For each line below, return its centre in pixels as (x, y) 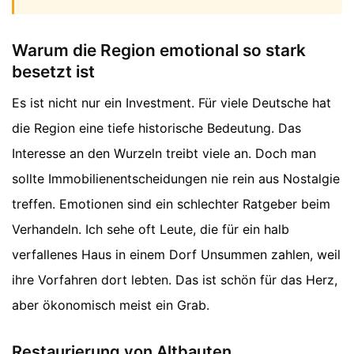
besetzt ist (53, 71)
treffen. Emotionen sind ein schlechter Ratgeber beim (171, 203)
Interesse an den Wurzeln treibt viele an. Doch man (164, 153)
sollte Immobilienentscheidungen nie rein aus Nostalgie (176, 178)
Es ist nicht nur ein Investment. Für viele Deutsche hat (171, 102)
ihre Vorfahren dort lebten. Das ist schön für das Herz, (175, 279)
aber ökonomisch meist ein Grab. (111, 305)
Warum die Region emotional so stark (159, 50)
